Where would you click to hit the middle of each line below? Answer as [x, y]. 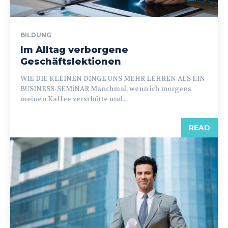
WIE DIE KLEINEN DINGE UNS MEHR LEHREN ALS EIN [113, 79]
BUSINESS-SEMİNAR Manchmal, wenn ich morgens [106, 89]
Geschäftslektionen [71, 62]
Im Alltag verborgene [74, 50]
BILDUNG [36, 35]
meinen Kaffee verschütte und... [74, 99]
